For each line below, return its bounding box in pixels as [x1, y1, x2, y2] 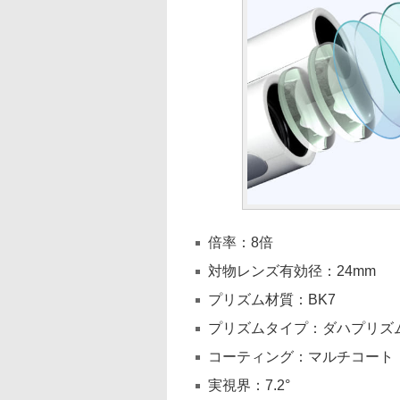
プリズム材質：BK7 [208, 292, 336, 307]
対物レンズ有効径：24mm [208, 263, 376, 279]
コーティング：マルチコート [208, 349, 394, 364]
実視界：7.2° [208, 378, 290, 393]
